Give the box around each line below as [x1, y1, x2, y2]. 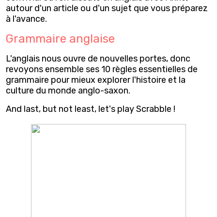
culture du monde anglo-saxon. [6, 85, 130, 96]
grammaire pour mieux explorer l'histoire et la [6, 74, 186, 85]
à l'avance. [6, 13, 47, 24]
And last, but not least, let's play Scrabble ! [6, 103, 175, 114]
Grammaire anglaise [6, 31, 115, 46]
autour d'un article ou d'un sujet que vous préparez [6, 2, 208, 14]
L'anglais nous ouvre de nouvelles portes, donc [6, 53, 190, 64]
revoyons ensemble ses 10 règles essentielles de [6, 63, 198, 75]
